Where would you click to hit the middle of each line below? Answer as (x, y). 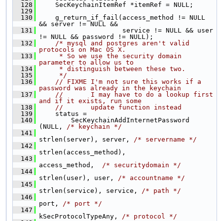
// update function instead (118, 107)
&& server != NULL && (78, 24)
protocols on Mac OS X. (82, 49)
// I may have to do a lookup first (134, 94)
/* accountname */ (151, 178)
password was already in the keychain (110, 88)
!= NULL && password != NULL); (96, 37)
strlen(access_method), (82, 152)
